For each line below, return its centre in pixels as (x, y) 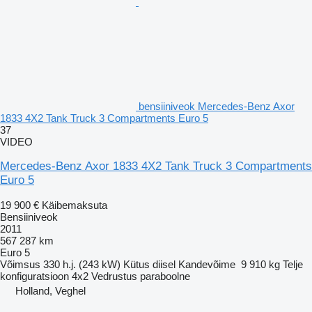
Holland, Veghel (50, 290)
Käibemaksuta (75, 205)
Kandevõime (207, 264)
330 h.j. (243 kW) (82, 264)
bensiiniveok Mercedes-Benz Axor (217, 106)
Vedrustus (114, 276)
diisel (164, 264)
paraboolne (165, 276)
